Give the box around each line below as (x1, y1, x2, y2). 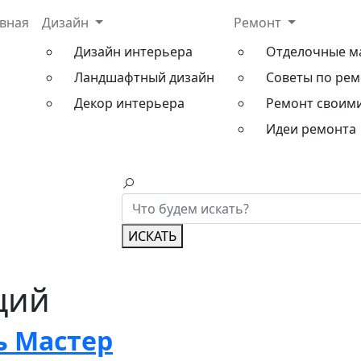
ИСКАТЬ (128, 227, 176, 245)
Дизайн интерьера (74, 43, 193, 60)
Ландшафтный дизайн (74, 68, 214, 86)
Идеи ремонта (266, 120, 356, 138)
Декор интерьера (74, 94, 185, 112)
